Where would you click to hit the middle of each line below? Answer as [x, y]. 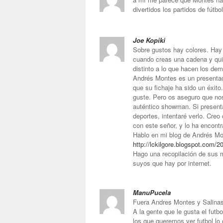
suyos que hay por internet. [172, 163]
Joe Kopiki [149, 40]
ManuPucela [152, 192]
